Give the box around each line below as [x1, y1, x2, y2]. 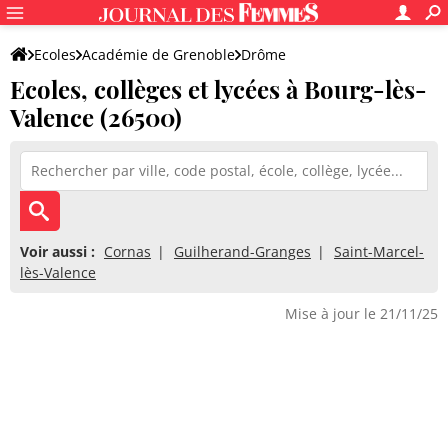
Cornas [104, 242, 151, 261]
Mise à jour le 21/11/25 [285, 304, 438, 323]
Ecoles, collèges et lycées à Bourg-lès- [10, 73, 427, 105]
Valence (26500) [10, 101, 182, 133]
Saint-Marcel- [334, 242, 424, 261]
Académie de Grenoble [82, 45, 235, 64]
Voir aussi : [20, 242, 95, 261]
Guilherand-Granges [174, 242, 311, 261]
